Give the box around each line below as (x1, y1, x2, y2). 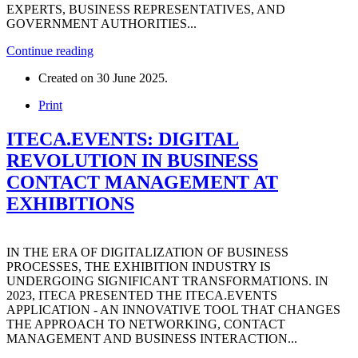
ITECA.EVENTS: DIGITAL (6, 129, 239, 150)
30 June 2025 (97, 71, 165, 86)
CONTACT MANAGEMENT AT (6, 172, 278, 193)
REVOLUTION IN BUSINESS (6, 150, 258, 172)
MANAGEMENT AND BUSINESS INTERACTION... (6, 332, 297, 346)
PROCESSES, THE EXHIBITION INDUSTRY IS (6, 260, 271, 274)
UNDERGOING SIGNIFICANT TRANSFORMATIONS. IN (6, 274, 328, 288)
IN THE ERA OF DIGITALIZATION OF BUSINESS (6, 245, 288, 260)
